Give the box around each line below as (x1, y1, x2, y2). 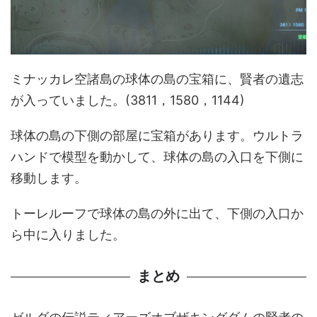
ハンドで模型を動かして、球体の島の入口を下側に (11, 149, 304, 165)
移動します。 (11, 171, 87, 186)
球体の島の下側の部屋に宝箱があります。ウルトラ (11, 128, 304, 144)
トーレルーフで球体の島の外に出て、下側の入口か (11, 206, 304, 221)
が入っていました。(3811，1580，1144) (11, 93, 245, 108)
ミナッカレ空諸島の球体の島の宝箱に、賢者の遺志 (11, 71, 304, 87)
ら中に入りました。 (11, 227, 125, 243)
